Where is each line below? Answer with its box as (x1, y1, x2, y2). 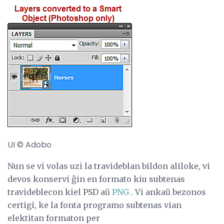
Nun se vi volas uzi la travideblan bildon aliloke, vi (7, 160, 210, 171)
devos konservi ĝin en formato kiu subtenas (7, 173, 185, 184)
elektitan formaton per (7, 212, 100, 223)
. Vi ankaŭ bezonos (129, 186, 206, 197)
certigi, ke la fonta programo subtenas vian (7, 199, 181, 210)
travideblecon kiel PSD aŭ (7, 186, 112, 197)
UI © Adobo (7, 138, 51, 150)
